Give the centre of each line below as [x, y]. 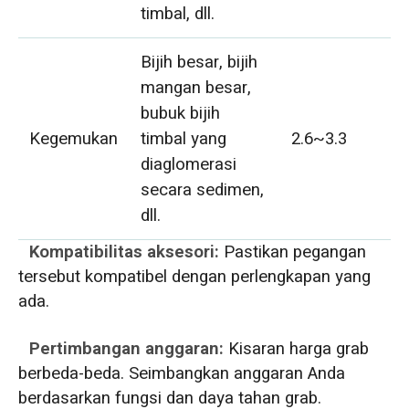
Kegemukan [74, 138]
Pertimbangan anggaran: [129, 348]
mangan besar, [196, 87]
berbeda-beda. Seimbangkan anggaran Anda [181, 373]
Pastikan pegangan [295, 252]
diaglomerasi [189, 164]
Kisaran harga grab [299, 348]
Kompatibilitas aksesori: [127, 252]
